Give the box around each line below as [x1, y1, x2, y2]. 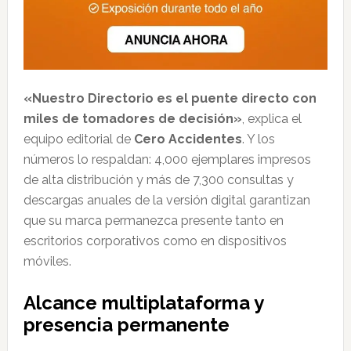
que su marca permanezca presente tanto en [23, 212, 284, 228]
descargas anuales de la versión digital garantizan [23, 192, 310, 208]
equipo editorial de [23, 131, 134, 147]
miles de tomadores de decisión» [23, 110, 242, 126]
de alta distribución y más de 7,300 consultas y [23, 172, 294, 187]
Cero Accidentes [133, 131, 242, 147]
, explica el [241, 110, 302, 126]
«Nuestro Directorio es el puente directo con [23, 90, 317, 106]
